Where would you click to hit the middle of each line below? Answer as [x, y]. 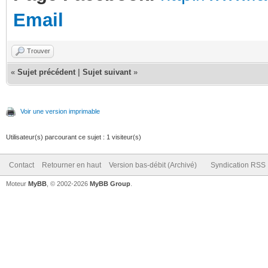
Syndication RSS [238, 165]
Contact [22, 165]
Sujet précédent [46, 72]
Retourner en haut [71, 165]
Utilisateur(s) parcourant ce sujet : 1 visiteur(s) [74, 137]
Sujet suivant [107, 72]
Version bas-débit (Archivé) [153, 165]
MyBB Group [110, 183]
